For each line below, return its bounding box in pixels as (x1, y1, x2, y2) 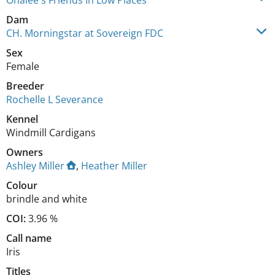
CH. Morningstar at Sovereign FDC (6, 26, 163, 40)
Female (6, 60, 39, 73)
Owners (6, 145, 43, 159)
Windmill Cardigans (6, 126, 96, 139)
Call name (6, 231, 52, 245)
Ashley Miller (6, 159, 64, 172)
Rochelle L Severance (6, 93, 103, 106)
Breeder (6, 79, 44, 93)
